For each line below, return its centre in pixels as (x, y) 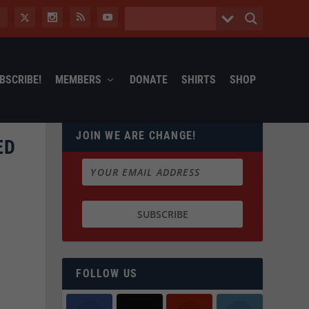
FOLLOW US (107, 274)
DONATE (148, 79)
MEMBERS (78, 79)
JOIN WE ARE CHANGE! (136, 135)
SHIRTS (198, 79)
